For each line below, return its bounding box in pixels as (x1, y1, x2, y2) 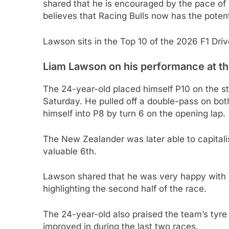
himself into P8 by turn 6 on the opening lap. (43, 108, 225, 119)
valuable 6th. (43, 146, 97, 156)
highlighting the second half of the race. (43, 184, 207, 194)
